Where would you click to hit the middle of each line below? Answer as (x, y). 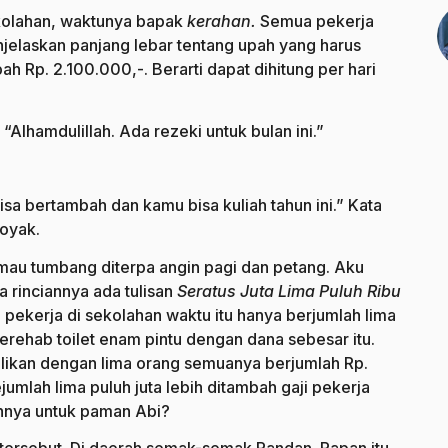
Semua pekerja (317, 21)
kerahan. (223, 21)
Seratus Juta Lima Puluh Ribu (289, 290)
